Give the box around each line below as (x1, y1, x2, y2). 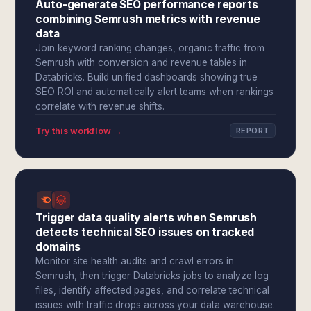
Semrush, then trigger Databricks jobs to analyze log (35, 270, 269, 281)
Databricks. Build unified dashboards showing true (35, 72, 258, 83)
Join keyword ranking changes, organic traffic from (35, 42, 265, 53)
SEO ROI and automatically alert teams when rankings (35, 86, 274, 97)
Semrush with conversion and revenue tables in (35, 57, 248, 68)
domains (35, 240, 81, 253)
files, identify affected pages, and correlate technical (35, 285, 270, 296)
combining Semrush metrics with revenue (35, 12, 260, 26)
